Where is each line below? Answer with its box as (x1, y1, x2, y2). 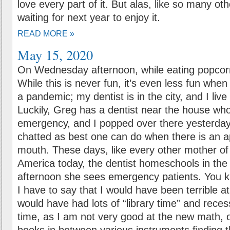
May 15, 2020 (17, 46, 93, 64)
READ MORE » (17, 29, 74, 38)
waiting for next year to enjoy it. (17, 12, 160, 23)
